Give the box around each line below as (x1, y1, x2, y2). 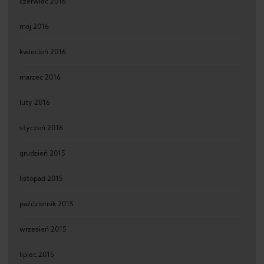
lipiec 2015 (19, 249, 55, 259)
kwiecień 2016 (19, 47, 67, 57)
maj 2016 (19, 21, 49, 31)
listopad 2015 (19, 173, 64, 183)
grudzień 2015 (19, 148, 66, 158)
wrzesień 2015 (19, 224, 67, 234)
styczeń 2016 (19, 123, 64, 133)
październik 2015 (19, 199, 74, 209)
